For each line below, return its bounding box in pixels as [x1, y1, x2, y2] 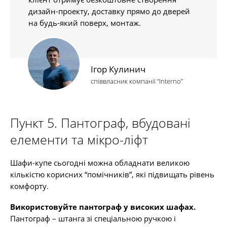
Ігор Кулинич [91, 63, 145, 75]
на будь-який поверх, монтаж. [28, 18, 141, 28]
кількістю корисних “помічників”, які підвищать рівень [10, 169, 214, 179]
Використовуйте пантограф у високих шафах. [10, 202, 196, 212]
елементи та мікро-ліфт [10, 131, 148, 148]
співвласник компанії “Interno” [91, 77, 183, 86]
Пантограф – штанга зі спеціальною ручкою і [10, 213, 176, 223]
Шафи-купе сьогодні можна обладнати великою [10, 158, 190, 168]
